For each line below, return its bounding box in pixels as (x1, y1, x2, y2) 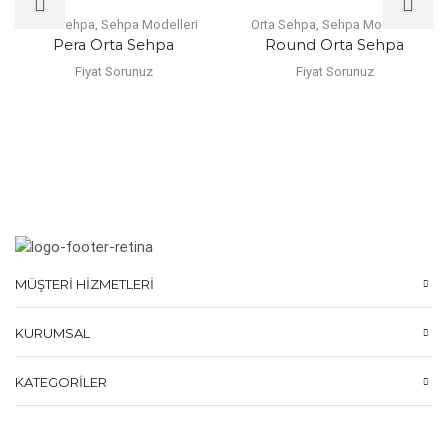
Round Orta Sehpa (265, 35, 404, 54)
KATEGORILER (15, 374, 107, 391)
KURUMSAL (15, 325, 90, 342)
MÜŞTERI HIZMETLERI (15, 276, 154, 293)
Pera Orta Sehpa (53, 35, 174, 54)
